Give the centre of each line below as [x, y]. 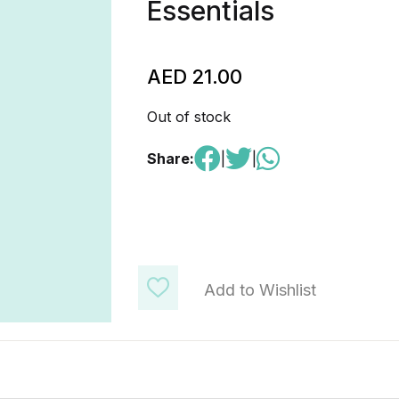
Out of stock [188, 117]
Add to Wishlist [260, 290]
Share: [170, 159]
